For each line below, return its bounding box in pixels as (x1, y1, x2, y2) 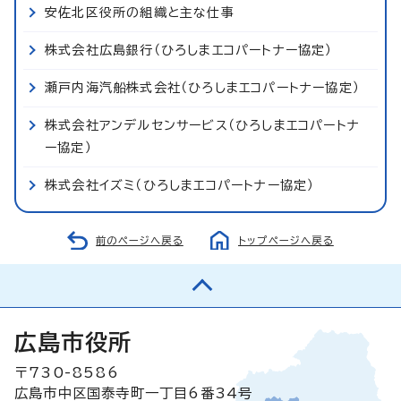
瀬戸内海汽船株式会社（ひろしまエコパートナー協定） (45, 81, 360, 94)
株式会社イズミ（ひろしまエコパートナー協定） (45, 178, 315, 192)
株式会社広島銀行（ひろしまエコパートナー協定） (45, 43, 333, 56)
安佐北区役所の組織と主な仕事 (45, 5, 235, 19)
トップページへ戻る (238, 235, 334, 245)
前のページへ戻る (96, 235, 183, 245)
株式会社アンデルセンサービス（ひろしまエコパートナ (45, 118, 360, 132)
